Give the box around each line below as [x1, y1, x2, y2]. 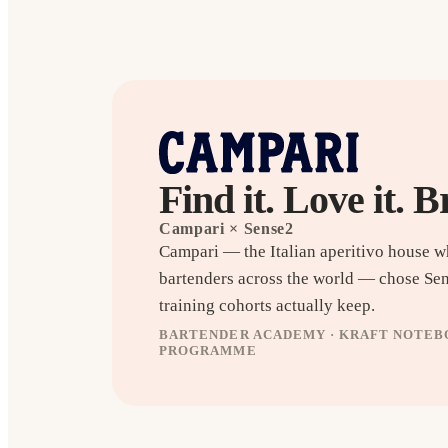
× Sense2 [224, 219, 294, 237]
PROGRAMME [159, 342, 257, 358]
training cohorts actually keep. [159, 295, 376, 315]
